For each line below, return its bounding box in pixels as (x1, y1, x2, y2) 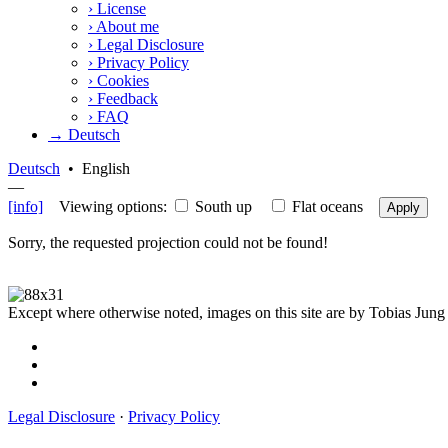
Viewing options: (43, 197, 171, 215)
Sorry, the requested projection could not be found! (8, 233, 328, 251)
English (82, 159, 130, 177)
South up (195, 197, 252, 215)
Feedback (93, 89, 158, 107)
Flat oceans (292, 197, 363, 215)
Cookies (93, 71, 149, 89)
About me (93, 17, 159, 35)
